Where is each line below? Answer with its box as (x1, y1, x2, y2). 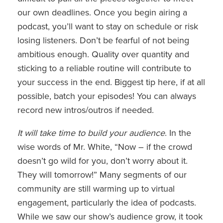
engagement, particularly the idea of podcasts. (17, 197, 196, 208)
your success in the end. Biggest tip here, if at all (17, 76, 205, 88)
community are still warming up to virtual (17, 183, 175, 194)
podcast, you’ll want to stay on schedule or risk (17, 20, 198, 32)
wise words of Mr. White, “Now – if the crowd (17, 141, 192, 152)
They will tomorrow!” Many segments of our (17, 169, 187, 180)
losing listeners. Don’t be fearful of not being (17, 34, 189, 46)
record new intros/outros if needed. (17, 104, 154, 115)
